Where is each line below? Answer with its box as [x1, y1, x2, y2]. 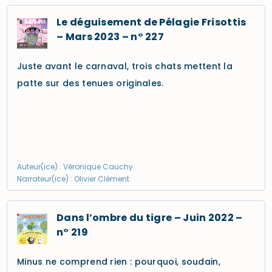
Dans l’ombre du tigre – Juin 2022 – [56, 211, 243, 225]
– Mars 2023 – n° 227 [56, 30, 165, 44]
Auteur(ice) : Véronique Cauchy [17, 161, 133, 172]
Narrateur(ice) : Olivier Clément [17, 174, 129, 184]
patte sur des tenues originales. [17, 77, 164, 89]
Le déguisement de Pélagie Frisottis [56, 15, 246, 29]
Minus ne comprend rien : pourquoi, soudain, [17, 256, 220, 268]
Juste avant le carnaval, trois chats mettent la [17, 60, 233, 72]
